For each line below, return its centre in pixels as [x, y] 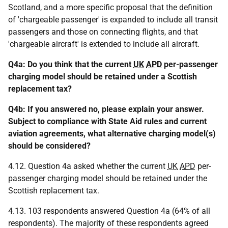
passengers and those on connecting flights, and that [103, 32]
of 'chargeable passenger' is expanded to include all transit [113, 20]
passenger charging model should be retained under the [108, 178]
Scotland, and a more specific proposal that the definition [110, 7]
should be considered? [49, 146]
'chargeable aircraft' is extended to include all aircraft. [104, 44]
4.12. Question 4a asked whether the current [88, 166]
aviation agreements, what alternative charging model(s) [112, 134]
